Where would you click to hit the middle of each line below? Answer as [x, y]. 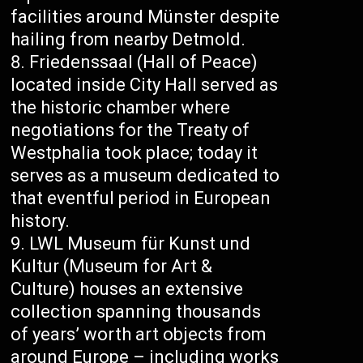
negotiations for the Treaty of [130, 130]
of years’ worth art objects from [139, 335]
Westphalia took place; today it [135, 153]
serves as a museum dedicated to [145, 176]
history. [41, 221]
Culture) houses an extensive [127, 289]
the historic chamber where [121, 108]
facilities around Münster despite [145, 17]
